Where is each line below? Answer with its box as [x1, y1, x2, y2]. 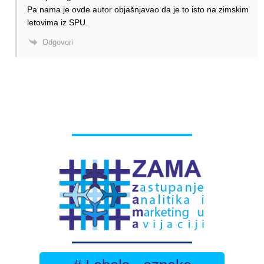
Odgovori [42, 37, 73, 47]
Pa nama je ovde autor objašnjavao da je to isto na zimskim [27, 4, 249, 14]
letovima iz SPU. [27, 17, 88, 27]
